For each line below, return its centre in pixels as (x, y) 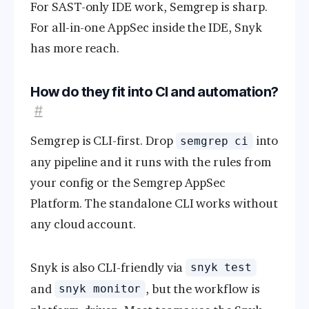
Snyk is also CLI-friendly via (108, 267)
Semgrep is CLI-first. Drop (103, 141)
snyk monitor (100, 289)
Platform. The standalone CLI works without (154, 204)
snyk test (221, 268)
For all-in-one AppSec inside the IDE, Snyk (146, 28)
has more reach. (75, 49)
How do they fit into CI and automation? (154, 92)
